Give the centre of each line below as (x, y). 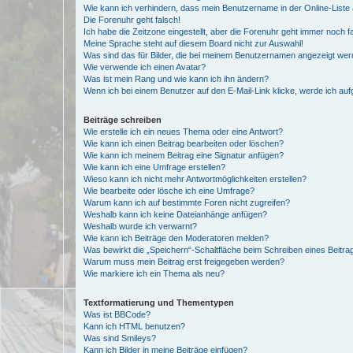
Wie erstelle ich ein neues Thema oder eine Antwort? (183, 131)
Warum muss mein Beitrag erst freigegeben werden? (184, 261)
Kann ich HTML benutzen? (134, 326)
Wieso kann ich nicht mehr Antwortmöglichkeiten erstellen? (195, 178)
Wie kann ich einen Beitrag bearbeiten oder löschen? (184, 143)
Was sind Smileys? (120, 338)
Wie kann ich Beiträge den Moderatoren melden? (176, 238)
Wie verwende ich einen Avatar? (145, 67)
